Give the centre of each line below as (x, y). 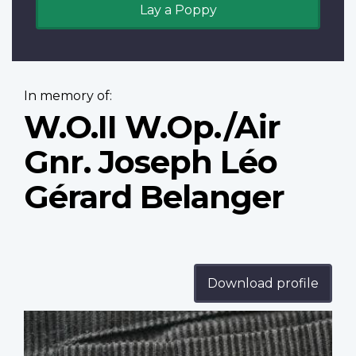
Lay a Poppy (178, 10)
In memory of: (68, 96)
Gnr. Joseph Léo (151, 162)
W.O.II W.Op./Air (152, 127)
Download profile (263, 284)
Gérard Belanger (154, 197)
